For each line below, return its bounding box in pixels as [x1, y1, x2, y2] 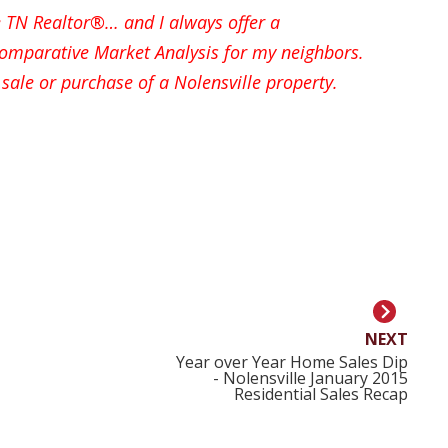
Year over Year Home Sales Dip [175, 351, 408, 374]
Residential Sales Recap [233, 383, 408, 406]
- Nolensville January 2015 [212, 367, 408, 390]
